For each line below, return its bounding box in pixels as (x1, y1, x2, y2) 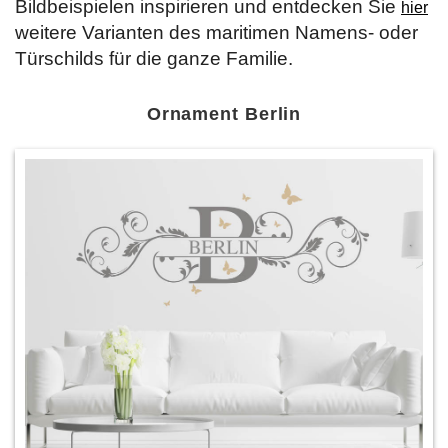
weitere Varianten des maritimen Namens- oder (15, 22, 418, 43)
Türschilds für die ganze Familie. (15, 48, 293, 69)
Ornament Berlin (146, 104, 302, 124)
